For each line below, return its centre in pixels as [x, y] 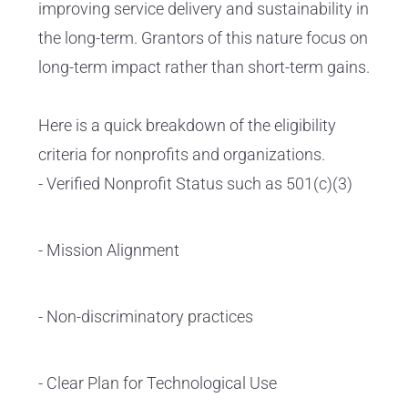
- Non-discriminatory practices [146, 317]
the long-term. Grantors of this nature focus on [203, 38]
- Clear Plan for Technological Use [158, 383]
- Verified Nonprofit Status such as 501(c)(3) [195, 184]
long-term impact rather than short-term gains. [204, 67]
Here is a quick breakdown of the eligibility [187, 126]
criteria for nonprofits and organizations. [182, 155]
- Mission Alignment [109, 250]
